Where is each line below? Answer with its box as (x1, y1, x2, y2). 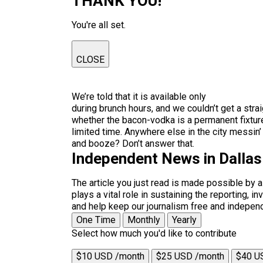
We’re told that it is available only (72, 91, 206, 102)
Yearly (172, 214, 197, 225)
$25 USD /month (156, 251, 224, 262)
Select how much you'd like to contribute (72, 228, 237, 239)
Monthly (127, 214, 160, 225)
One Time (76, 214, 116, 225)
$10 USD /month (76, 251, 144, 262)
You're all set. (72, 19, 126, 31)
